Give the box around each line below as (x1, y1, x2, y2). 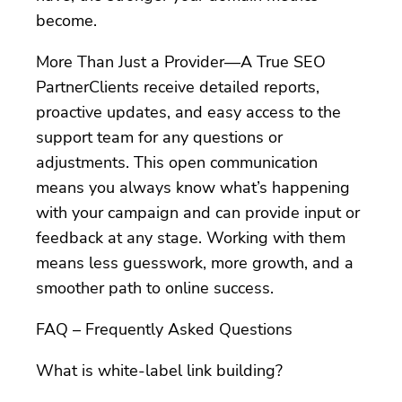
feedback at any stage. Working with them (36, 226, 345, 249)
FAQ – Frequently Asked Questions (36, 318, 293, 340)
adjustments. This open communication (36, 151, 318, 173)
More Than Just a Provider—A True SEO (36, 50, 326, 73)
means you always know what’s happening (36, 176, 350, 198)
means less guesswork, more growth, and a (36, 251, 354, 274)
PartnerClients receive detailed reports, (36, 75, 319, 98)
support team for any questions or (36, 126, 283, 148)
